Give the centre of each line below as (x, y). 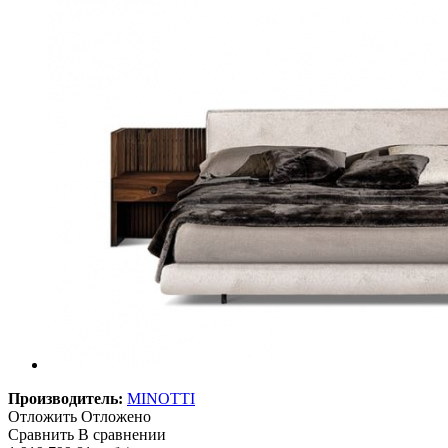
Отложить (42, 416)
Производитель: (65, 398)
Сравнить (41, 434)
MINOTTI (161, 398)
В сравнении (122, 434)
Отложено (116, 416)
